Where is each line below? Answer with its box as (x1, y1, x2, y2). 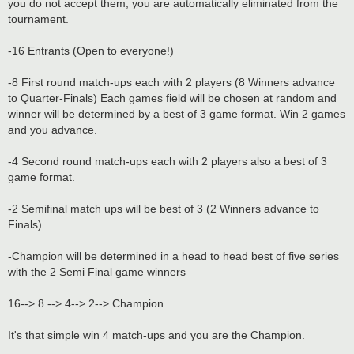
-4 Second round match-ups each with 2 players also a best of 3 (8, 154, 327, 168)
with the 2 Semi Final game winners (8, 265, 186, 278)
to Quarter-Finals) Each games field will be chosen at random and (8, 91, 337, 104)
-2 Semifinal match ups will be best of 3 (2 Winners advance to (8, 201, 319, 215)
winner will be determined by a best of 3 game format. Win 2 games (8, 107, 345, 120)
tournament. (8, 12, 69, 25)
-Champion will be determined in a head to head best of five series (8, 249, 339, 262)
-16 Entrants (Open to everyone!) (8, 43, 174, 57)
